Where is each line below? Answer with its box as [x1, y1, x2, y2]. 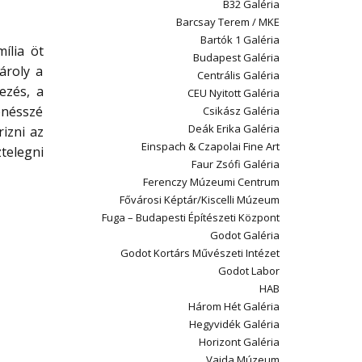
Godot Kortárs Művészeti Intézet [120, 246, 280, 260]
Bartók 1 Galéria [200, 32, 280, 47]
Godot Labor [218, 263, 280, 278]
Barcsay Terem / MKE [176, 15, 280, 29]
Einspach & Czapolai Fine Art [141, 139, 280, 154]
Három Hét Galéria [188, 299, 280, 314]
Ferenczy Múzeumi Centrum [143, 175, 280, 189]
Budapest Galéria [193, 50, 280, 65]
